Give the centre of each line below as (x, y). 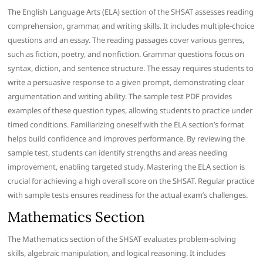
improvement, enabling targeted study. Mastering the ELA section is (127, 166)
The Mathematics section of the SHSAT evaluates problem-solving (122, 239)
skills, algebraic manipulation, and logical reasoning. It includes (117, 253)
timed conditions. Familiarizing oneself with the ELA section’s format (126, 124)
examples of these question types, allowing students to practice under (130, 110)
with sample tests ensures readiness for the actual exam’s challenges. (128, 195)
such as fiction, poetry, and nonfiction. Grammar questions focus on (126, 54)
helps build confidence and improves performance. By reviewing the (127, 138)
